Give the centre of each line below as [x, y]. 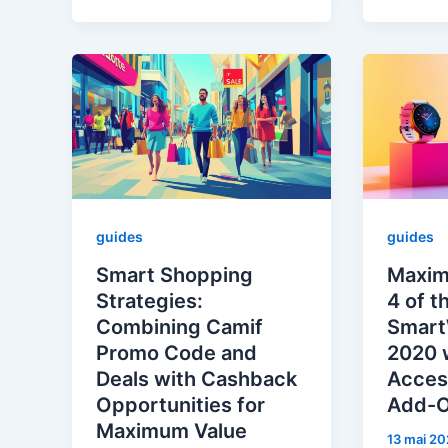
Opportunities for [180, 405]
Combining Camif [179, 327]
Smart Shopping [174, 275]
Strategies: [149, 301]
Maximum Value [171, 431]
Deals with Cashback [196, 379]
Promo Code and [176, 353]
